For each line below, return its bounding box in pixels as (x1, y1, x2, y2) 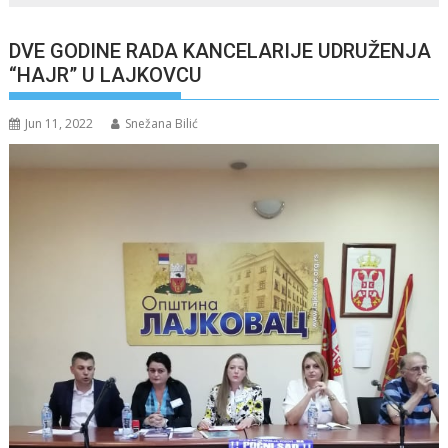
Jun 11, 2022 (25, 115, 94, 132)
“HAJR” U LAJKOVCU (9, 63, 213, 87)
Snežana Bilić (125, 115, 199, 132)
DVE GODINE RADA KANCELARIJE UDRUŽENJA (9, 39, 432, 63)
